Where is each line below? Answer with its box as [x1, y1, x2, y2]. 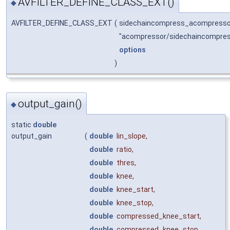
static [11, 120, 33, 129]
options [119, 46, 146, 54]
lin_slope [117, 131, 146, 140]
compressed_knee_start [117, 212, 200, 220]
